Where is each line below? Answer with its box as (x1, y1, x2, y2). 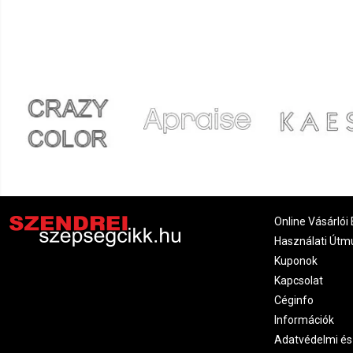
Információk (274, 313, 334, 326)
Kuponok (274, 254, 318, 267)
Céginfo (274, 293, 314, 307)
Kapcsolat (274, 273, 323, 287)
